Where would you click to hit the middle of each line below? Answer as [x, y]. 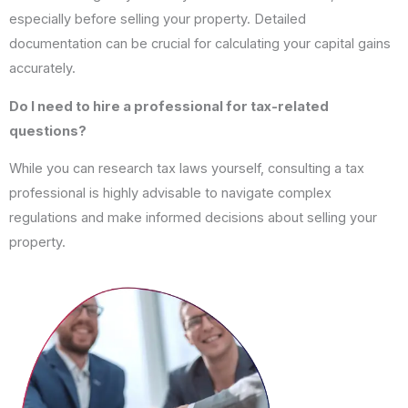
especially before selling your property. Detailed [158, 20]
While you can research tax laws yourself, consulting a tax [187, 169]
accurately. [42, 69]
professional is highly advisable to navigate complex [170, 194]
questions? [48, 131]
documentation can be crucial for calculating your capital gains [200, 44]
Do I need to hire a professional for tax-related [169, 106]
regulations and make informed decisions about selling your [193, 218]
